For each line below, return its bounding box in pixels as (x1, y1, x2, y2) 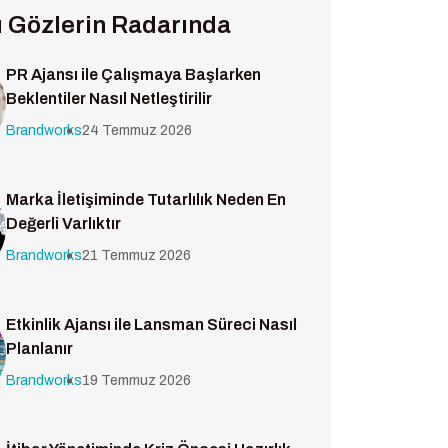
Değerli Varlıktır (6, 215, 121, 232)
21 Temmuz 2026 (82, 248, 191, 263)
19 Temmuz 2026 (82, 373, 191, 388)
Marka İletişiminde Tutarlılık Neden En (6, 191, 286, 208)
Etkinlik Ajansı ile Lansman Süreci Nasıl (6, 316, 297, 333)
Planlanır (6, 340, 73, 357)
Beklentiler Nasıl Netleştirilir (6, 90, 212, 107)
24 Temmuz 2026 (82, 123, 192, 138)
